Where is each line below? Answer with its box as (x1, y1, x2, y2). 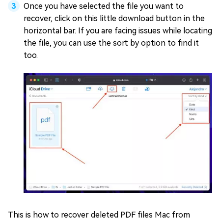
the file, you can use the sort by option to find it (24, 38, 199, 48)
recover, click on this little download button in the (24, 13, 205, 23)
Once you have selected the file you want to (24, 1, 184, 11)
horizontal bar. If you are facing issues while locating (24, 26, 212, 35)
